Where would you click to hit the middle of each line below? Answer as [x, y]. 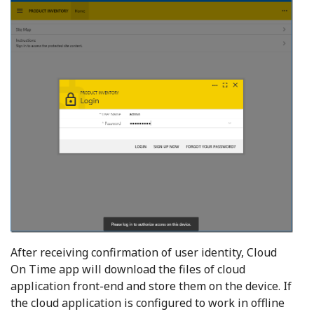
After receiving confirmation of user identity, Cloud [144, 252]
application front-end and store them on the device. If [151, 286]
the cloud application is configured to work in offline [148, 302]
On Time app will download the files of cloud [128, 269]
